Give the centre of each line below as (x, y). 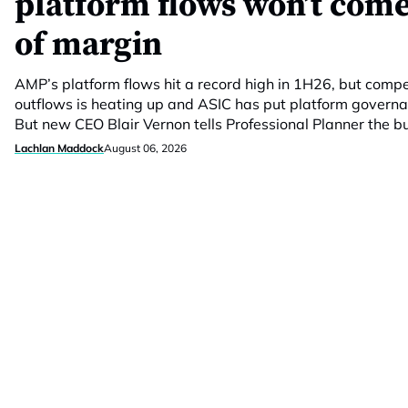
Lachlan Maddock (59, 148)
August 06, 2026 (145, 148)
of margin (88, 45)
